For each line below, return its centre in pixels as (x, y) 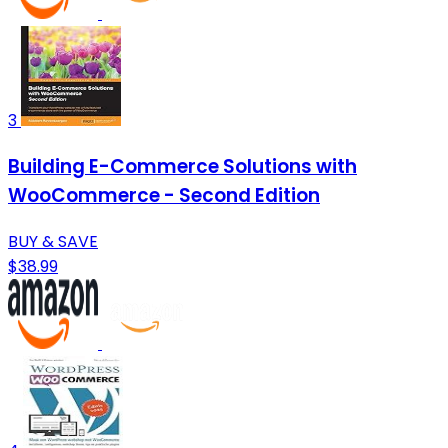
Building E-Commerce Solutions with (182, 166)
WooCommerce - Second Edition (164, 195)
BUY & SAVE (53, 241)
